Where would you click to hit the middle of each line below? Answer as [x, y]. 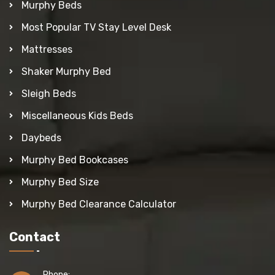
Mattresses [47, 49]
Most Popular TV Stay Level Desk [96, 27]
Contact [35, 237]
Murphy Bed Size [60, 182]
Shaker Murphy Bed [66, 71]
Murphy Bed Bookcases [75, 160]
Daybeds [41, 137]
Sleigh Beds [49, 93]
